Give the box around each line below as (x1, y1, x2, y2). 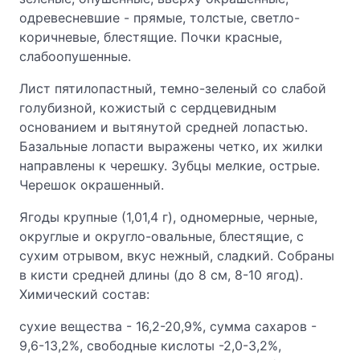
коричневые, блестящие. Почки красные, (19, 29, 282, 45)
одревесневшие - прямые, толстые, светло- (19, 10, 300, 26)
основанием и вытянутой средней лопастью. (19, 119, 308, 135)
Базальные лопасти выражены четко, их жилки (19, 138, 323, 154)
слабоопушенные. (19, 48, 131, 64)
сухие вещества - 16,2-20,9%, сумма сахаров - (19, 318, 317, 334)
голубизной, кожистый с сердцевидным (19, 100, 276, 116)
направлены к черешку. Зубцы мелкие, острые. (19, 157, 320, 174)
